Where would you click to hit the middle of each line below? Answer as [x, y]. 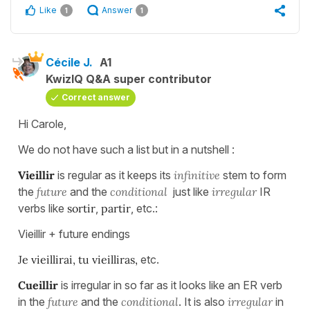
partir [115, 208]
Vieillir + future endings [74, 234]
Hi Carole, [42, 124]
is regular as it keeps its [114, 175]
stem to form [255, 175]
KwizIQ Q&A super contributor [129, 79]
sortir [80, 208]
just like [191, 191]
